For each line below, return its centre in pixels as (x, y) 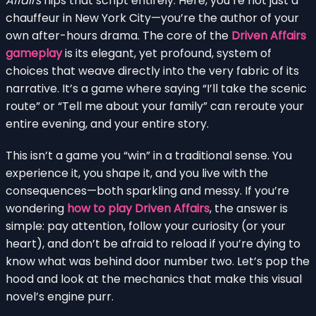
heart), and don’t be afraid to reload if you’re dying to (153, 243)
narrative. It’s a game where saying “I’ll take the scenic (156, 88)
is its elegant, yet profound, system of (167, 53)
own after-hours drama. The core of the (119, 35)
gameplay (34, 53)
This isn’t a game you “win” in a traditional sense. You (149, 155)
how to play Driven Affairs (138, 208)
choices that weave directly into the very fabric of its (152, 71)
